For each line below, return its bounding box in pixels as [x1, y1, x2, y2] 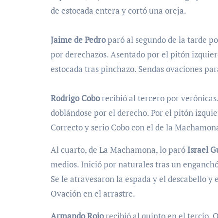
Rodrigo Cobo [51, 92, 100, 104]
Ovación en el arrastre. [51, 188, 135, 200]
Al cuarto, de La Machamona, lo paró [51, 144, 187, 156]
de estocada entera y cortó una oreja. [51, 5, 186, 17]
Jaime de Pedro [51, 34, 106, 46]
